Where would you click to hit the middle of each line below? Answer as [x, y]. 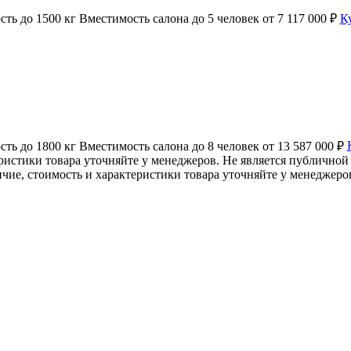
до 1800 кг [48, 146]
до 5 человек [225, 18]
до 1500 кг [48, 18]
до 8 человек [225, 146]
